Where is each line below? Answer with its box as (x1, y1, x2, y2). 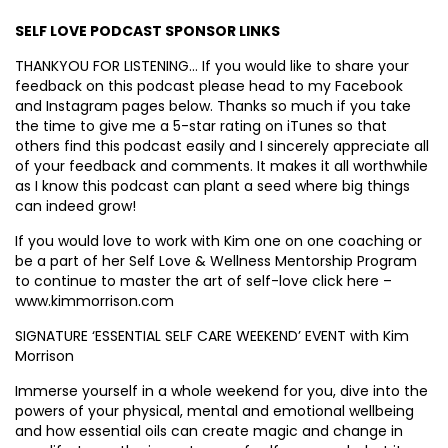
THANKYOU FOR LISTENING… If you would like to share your (15, 56, 409, 76)
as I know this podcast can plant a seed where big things (15, 176, 410, 196)
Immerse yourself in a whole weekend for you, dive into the (15, 381, 428, 401)
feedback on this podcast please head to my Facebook (15, 76, 403, 96)
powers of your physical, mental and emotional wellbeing (15, 401, 414, 421)
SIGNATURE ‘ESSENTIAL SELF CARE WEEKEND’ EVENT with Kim (15, 326, 409, 346)
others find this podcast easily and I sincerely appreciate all (15, 136, 429, 156)
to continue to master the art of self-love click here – (15, 271, 392, 291)
